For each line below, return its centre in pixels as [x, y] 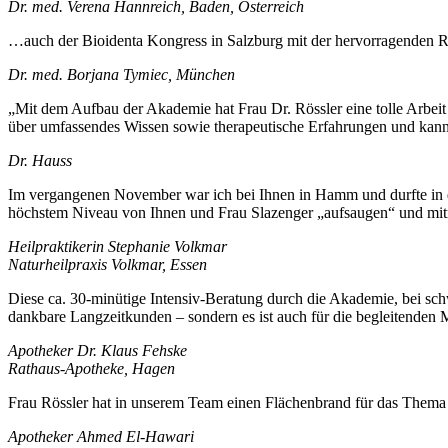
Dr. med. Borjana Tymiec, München [121, 74]
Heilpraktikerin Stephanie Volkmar [117, 246]
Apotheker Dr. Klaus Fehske [97, 350]
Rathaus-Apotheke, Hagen [91, 368]
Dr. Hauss [40, 160]
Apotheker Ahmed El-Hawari [101, 436]
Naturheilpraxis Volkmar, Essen [107, 264]
